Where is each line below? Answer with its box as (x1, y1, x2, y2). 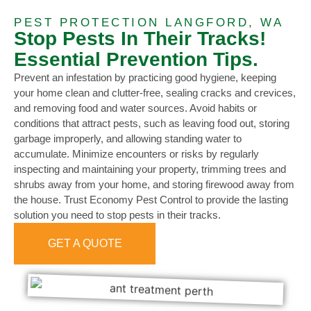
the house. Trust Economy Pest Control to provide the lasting (14, 194, 288, 206)
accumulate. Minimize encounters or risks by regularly (14, 148, 259, 160)
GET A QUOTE (47, 237, 122, 250)
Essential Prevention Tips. (14, 49, 258, 71)
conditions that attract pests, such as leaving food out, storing (14, 117, 289, 130)
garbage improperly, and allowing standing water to (14, 133, 242, 145)
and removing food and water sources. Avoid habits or (14, 102, 257, 115)
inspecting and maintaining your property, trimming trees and (14, 163, 286, 176)
